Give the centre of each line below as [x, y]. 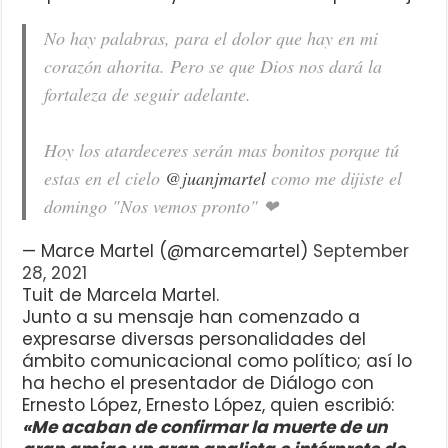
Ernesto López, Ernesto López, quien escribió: [208, 405]
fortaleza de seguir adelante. [148, 94]
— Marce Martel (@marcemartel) [168, 251]
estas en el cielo [105, 178]
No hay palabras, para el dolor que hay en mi [211, 38]
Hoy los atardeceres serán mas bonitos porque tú [222, 150]
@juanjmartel [216, 178]
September [361, 251]
